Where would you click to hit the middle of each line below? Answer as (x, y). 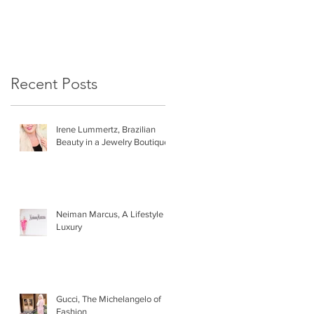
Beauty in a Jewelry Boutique (112, 142)
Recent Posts (54, 84)
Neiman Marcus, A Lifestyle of (115, 214)
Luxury (69, 227)
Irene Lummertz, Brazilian (106, 130)
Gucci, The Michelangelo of (109, 299)
